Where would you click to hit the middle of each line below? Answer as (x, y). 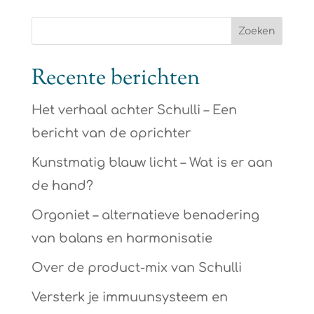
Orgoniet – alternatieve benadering (145, 216)
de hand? (62, 186)
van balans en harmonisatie (122, 239)
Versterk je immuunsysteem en (129, 298)
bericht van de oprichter (111, 134)
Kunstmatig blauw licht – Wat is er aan (152, 163)
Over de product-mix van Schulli (136, 268)
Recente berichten (115, 79)
